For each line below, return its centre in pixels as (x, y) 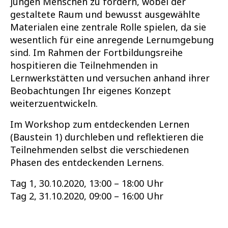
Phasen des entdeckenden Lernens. (87, 163)
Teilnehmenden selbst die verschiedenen (99, 150)
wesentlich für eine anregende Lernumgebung (112, 40)
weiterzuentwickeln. (54, 104)
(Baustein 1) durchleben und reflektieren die (107, 137)
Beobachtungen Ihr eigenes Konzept (91, 91)
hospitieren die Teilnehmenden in (84, 65)
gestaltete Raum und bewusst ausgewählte (105, 15)
